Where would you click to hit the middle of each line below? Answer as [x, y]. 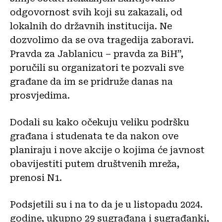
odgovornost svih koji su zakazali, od [96, 12]
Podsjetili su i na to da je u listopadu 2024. [106, 204]
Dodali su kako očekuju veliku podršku [100, 122]
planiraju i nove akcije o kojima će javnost [107, 150]
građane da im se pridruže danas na [91, 81]
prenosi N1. [36, 177]
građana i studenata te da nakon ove [94, 136]
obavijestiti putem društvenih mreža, [95, 164]
